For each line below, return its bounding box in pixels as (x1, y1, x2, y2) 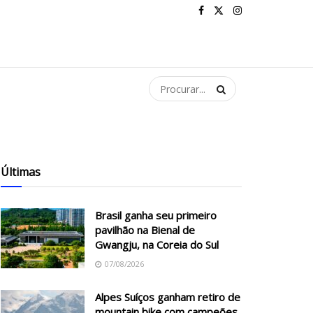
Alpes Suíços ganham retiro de (95, 290, 240, 304)
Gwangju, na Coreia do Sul (95, 238, 219, 252)
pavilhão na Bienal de (95, 223, 195, 237)
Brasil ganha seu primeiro (95, 208, 217, 222)
